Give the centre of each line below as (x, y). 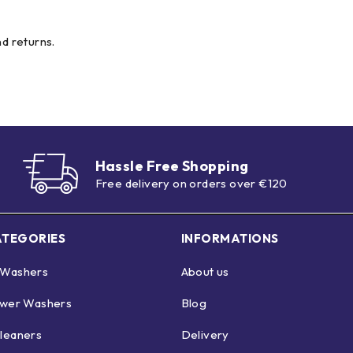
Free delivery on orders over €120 (191, 184)
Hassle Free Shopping (172, 166)
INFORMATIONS (230, 239)
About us (205, 272)
